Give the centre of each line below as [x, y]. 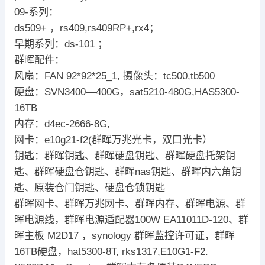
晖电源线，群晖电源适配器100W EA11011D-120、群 [131, 219]
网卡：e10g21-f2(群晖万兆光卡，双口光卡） [113, 140]
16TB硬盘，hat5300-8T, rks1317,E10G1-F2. [111, 251]
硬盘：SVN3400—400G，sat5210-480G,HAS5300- [127, 92]
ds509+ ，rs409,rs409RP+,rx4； [86, 28]
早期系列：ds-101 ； [61, 44]
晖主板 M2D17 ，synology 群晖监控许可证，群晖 [124, 235]
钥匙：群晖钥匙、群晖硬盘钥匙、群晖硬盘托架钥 [125, 156]
